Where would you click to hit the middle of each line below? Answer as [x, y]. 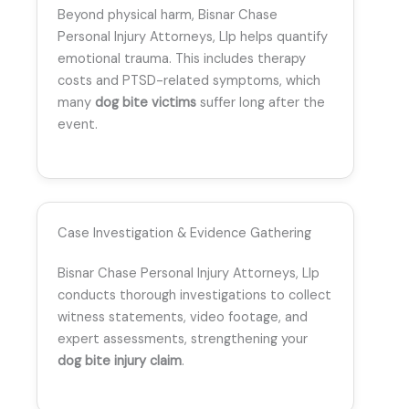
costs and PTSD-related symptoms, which [189, 81]
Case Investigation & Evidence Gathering [184, 233]
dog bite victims [146, 103]
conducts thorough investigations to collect [194, 295]
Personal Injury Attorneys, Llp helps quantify [193, 37]
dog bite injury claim [120, 361]
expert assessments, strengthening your [183, 339]
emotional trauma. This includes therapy [182, 59]
